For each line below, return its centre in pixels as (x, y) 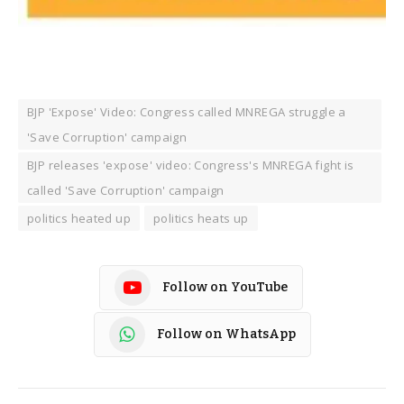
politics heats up (201, 218)
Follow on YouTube (225, 288)
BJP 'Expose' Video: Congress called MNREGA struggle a (187, 111)
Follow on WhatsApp (226, 335)
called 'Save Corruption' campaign (126, 190)
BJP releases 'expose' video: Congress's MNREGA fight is (191, 165)
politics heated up (79, 218)
